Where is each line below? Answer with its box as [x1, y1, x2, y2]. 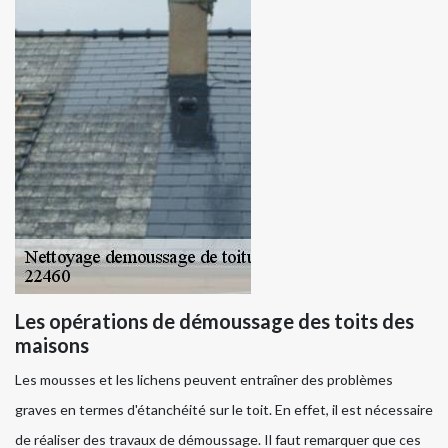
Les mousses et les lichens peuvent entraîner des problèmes [15, 371, 393, 389]
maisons [15, 333, 89, 358]
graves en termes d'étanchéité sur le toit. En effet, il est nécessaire [15, 401, 433, 419]
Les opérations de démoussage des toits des [15, 309, 414, 334]
